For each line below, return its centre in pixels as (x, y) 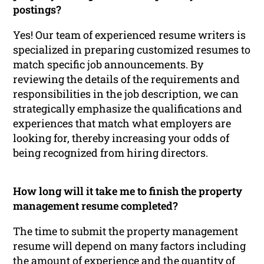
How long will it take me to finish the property (128, 191)
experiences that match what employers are (122, 123)
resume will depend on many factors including (130, 245)
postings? (37, 9)
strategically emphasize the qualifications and (128, 108)
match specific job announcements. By (108, 64)
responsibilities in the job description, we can (126, 93)
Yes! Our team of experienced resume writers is (130, 34)
